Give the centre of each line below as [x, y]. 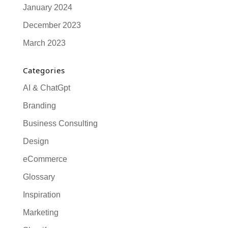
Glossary [39, 177]
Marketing [40, 212]
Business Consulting [60, 123]
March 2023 [44, 43]
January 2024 [47, 7]
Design [36, 141]
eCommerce [45, 159]
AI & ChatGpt [46, 88]
